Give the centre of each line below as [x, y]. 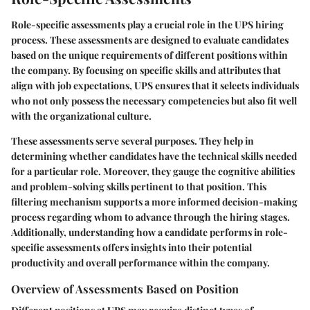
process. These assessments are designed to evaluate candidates [150, 39]
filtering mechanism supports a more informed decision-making [154, 201]
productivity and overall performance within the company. [140, 262]
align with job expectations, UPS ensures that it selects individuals [155, 85]
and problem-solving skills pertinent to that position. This [139, 186]
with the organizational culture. [81, 116]
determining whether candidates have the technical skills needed [154, 156]
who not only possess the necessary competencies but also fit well [154, 100]
